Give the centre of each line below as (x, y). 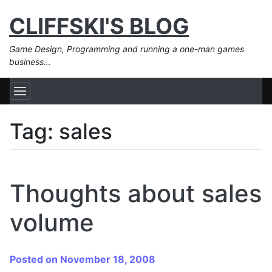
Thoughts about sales (136, 193)
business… (30, 62)
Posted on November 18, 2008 (83, 259)
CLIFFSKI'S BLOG (99, 26)
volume (52, 222)
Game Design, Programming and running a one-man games (127, 49)
